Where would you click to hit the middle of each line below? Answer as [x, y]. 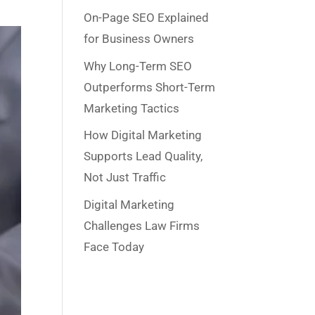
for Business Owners [139, 39]
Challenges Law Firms [142, 225]
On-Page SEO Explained [147, 18]
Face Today [114, 246]
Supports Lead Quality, [143, 156]
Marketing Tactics [132, 108]
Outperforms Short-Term [150, 87]
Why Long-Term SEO [138, 66]
